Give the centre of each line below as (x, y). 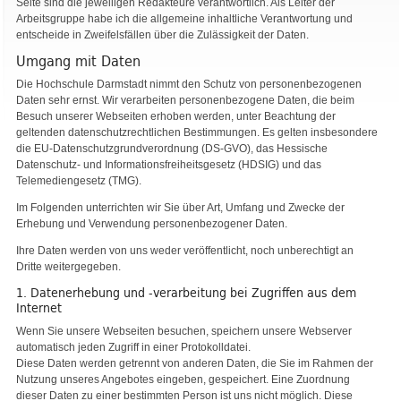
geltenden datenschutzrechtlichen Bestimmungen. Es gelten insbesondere (197, 133)
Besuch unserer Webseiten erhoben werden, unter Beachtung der (176, 117)
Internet (39, 308)
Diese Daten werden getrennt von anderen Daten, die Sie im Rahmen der (195, 363)
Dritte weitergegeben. (68, 267)
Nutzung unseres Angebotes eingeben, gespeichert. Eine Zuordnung (183, 379)
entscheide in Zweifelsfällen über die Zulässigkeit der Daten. (162, 34)
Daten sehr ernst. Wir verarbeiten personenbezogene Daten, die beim (185, 101)
